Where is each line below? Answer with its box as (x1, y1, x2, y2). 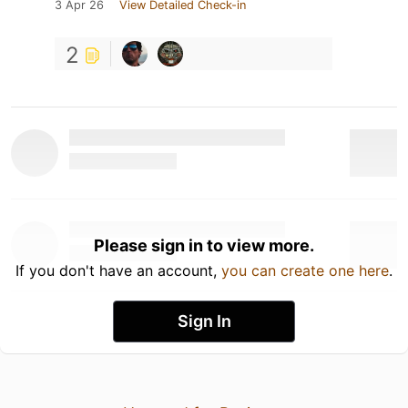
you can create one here (221, 260, 389, 280)
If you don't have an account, (15, 260, 221, 280)
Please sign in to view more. (94, 235, 314, 255)
